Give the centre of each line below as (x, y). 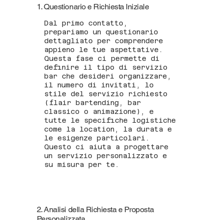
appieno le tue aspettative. (103, 50)
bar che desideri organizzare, (108, 76)
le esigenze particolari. (97, 138)
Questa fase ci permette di (102, 59)
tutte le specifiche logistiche (110, 121)
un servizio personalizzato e (105, 156)
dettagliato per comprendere (103, 41)
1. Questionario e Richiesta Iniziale (93, 6)
